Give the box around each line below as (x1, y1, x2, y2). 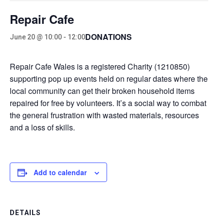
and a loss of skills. (10, 122, 75, 133)
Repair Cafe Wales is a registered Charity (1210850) (10, 61, 190, 72)
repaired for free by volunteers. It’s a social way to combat (10, 97, 206, 109)
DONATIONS (85, 31, 132, 42)
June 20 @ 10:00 (10, 33, 62, 41)
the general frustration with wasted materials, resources (10, 109, 199, 121)
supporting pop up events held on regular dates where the (10, 73, 208, 84)
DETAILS (10, 209, 41, 217)
